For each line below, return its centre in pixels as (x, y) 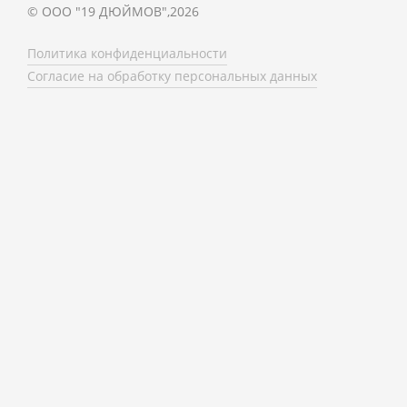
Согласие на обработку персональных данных (173, 76)
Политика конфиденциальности (128, 53)
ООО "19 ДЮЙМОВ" (105, 11)
